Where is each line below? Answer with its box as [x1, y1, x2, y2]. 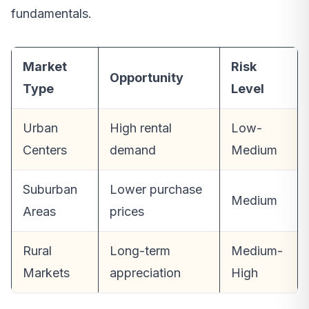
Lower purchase [110, 182, 202, 197]
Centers [23, 143, 67, 158]
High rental [110, 121, 172, 136]
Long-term [110, 243, 170, 259]
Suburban [23, 182, 77, 197]
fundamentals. [11, 6, 92, 21]
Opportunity [110, 70, 183, 86]
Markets [23, 266, 70, 281]
